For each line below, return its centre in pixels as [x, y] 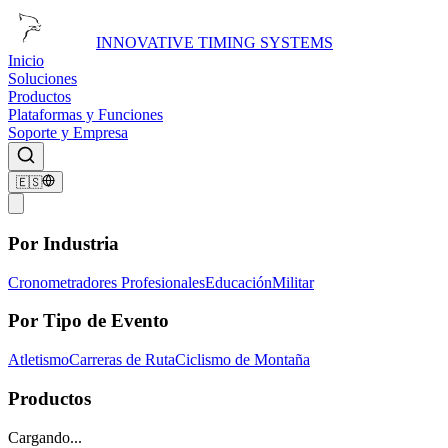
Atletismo [38, 360]
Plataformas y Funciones [85, 114]
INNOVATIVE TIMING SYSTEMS [214, 42]
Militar [293, 282]
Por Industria [63, 244]
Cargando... [45, 437]
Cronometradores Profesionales [106, 282]
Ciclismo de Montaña [242, 360]
